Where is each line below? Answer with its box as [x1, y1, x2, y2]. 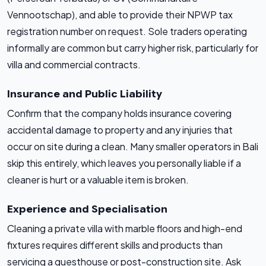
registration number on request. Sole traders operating [7, 25, 247, 38]
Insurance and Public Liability [7, 87, 162, 101]
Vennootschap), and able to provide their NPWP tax [7, 8, 233, 21]
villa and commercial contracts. [7, 58, 141, 71]
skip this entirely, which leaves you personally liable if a [7, 157, 241, 170]
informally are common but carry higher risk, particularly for [7, 42, 258, 55]
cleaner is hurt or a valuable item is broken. [7, 173, 189, 186]
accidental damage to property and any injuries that [7, 123, 233, 137]
